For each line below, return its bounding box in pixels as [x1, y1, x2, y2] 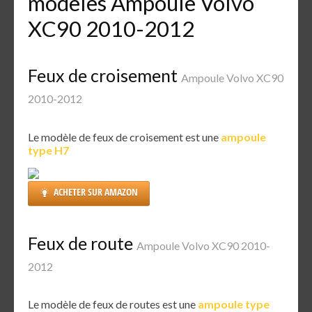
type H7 [28, 143, 69, 157]
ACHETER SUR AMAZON [54, 185, 138, 198]
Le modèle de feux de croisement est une [28, 130, 221, 143]
